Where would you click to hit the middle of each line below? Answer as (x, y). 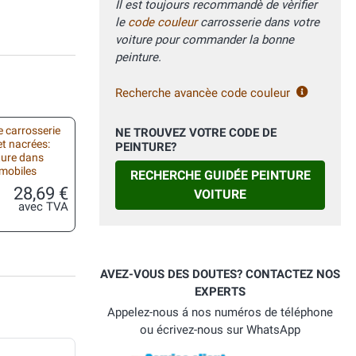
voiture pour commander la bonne (205, 40)
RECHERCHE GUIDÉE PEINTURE (220, 176)
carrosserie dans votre (258, 23)
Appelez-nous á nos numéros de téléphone (220, 313)
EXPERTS (220, 292)
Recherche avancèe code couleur (203, 93)
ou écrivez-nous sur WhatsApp (220, 330)
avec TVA (43, 207)
